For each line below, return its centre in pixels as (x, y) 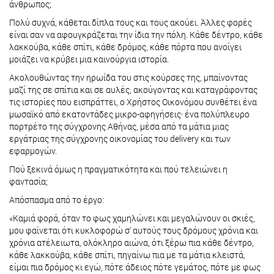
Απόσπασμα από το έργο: (57, 200)
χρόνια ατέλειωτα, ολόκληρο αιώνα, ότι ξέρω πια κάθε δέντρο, (131, 243)
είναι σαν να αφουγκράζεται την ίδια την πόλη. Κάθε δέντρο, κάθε (136, 35)
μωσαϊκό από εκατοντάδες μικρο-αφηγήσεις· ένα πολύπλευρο (129, 114)
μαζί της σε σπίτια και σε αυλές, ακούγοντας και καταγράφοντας (133, 90)
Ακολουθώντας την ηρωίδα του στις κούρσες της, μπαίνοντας (128, 78)
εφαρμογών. (33, 151)
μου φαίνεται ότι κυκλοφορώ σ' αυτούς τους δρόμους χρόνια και (134, 231)
